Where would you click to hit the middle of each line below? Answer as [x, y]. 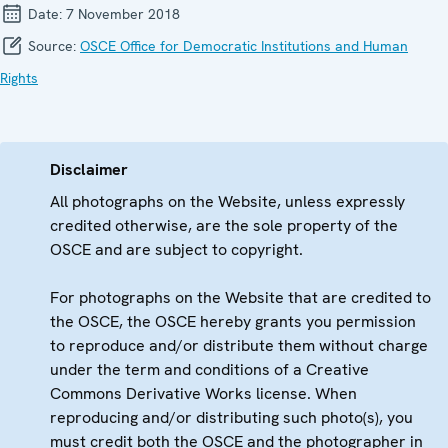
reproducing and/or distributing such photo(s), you [231, 417]
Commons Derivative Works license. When [203, 393]
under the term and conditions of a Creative [209, 369]
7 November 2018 [123, 13]
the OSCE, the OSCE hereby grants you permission [233, 321]
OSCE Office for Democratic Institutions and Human [244, 45]
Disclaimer [89, 169]
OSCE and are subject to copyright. [176, 249]
